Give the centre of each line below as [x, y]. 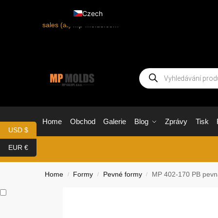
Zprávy [176, 121]
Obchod [82, 121]
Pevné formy [122, 174]
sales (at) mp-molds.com [81, 25]
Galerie [115, 121]
